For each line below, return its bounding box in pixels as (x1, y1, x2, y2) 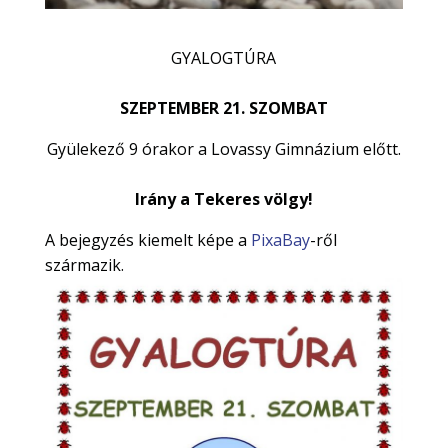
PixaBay (250, 228, 310, 251)
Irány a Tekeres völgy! (134, 187, 313, 210)
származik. (44, 253, 124, 276)
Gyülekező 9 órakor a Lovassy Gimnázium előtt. (46, 137, 401, 160)
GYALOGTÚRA (171, 46, 277, 69)
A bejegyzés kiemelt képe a (44, 228, 251, 251)
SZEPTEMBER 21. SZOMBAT (119, 96, 328, 119)
